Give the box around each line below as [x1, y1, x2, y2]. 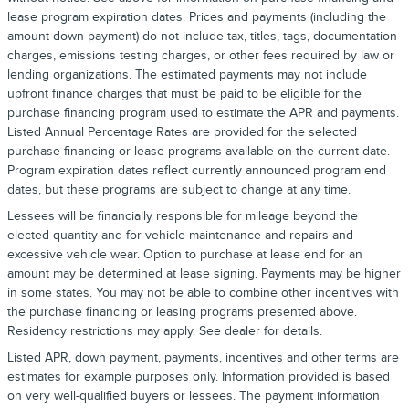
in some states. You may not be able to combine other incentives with [7, 285, 399, 301]
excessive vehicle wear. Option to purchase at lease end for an [7, 246, 362, 263]
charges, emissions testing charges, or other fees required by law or [7, 47, 394, 64]
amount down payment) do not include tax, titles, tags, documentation [7, 28, 397, 45]
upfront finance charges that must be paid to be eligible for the [7, 86, 362, 102]
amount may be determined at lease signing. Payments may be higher [7, 266, 401, 282]
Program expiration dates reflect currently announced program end [7, 163, 386, 179]
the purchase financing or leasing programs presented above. [7, 304, 357, 320]
